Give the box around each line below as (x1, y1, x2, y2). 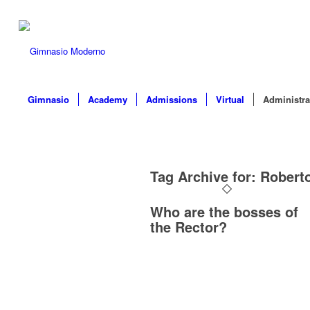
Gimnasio (27, 93, 69, 106)
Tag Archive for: (150, 166, 260, 186)
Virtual (215, 93, 244, 106)
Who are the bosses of (150, 201, 298, 221)
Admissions (145, 93, 197, 106)
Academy (87, 93, 127, 106)
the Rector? (150, 217, 227, 237)
